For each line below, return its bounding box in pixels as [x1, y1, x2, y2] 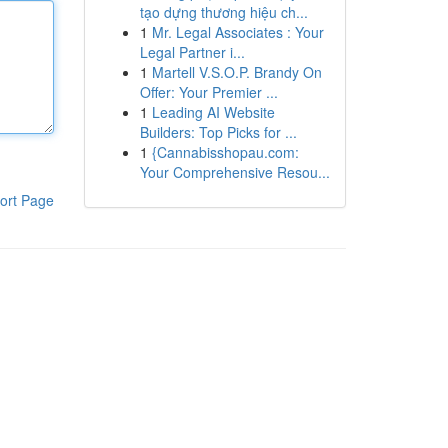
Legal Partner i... [139, 42, 245, 62]
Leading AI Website [151, 102, 275, 122]
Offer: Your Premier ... [139, 82, 278, 102]
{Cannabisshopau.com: [151, 142, 299, 162]
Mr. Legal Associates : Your [151, 22, 324, 42]
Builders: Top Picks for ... [139, 122, 297, 142]
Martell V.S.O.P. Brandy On [151, 62, 322, 82]
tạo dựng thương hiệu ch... [139, 2, 308, 22]
